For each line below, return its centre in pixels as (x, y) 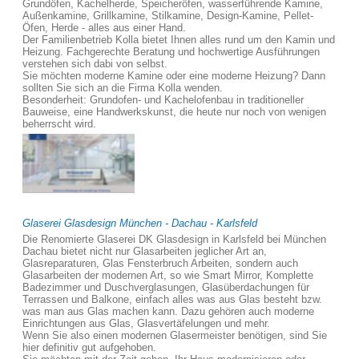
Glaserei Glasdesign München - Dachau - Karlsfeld (140, 223)
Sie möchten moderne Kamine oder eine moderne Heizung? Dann (174, 76)
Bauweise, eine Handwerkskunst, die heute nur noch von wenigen (174, 112)
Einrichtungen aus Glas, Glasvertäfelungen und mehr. (146, 323)
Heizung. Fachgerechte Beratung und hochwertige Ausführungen (171, 52)
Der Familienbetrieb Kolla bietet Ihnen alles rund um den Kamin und (179, 40)
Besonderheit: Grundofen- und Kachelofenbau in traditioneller (163, 100)
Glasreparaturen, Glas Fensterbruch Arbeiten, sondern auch (160, 263)
